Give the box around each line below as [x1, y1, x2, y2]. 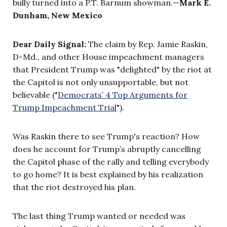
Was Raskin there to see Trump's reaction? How [13, 131, 200, 142]
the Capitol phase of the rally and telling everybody [13, 157, 209, 167]
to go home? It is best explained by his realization [13, 169, 203, 180]
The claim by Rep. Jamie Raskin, [88, 39, 208, 50]
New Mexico [51, 10, 102, 21]
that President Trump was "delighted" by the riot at [13, 64, 212, 75]
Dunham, [13, 10, 49, 21]
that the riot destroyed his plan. [13, 182, 136, 193]
